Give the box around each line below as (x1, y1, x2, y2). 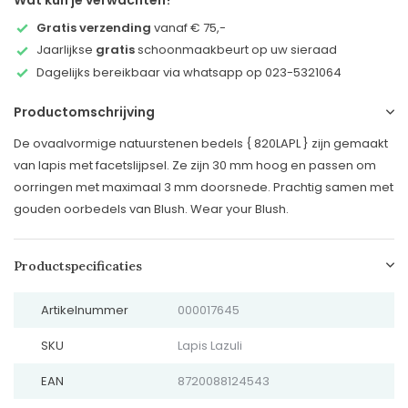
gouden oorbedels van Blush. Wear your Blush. (14, 200, 289, 219)
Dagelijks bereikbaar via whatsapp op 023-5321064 (36, 63, 342, 81)
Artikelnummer (41, 301, 128, 320)
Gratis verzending (36, 19, 151, 36)
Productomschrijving (14, 103, 155, 122)
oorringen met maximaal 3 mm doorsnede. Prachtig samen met (14, 178, 393, 197)
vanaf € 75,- (151, 19, 226, 36)
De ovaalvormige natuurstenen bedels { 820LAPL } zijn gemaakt (14, 135, 388, 153)
